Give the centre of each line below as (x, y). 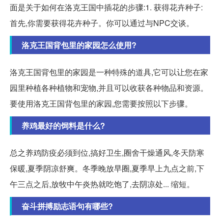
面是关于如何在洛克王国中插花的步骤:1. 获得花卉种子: (106, 7)
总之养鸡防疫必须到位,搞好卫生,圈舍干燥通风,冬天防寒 (107, 152)
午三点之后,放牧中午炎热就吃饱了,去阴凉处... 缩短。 (102, 184)
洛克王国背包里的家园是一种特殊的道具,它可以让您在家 (109, 72)
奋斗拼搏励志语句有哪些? (67, 206)
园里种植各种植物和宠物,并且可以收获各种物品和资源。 (109, 87)
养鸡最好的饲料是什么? (63, 125)
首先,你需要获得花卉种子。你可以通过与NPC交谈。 (102, 23)
